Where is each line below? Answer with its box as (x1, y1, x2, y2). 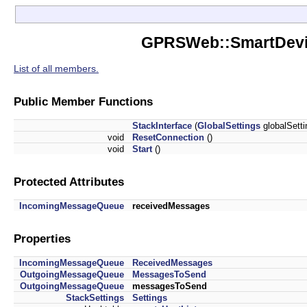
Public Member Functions (14, 95, 153, 109)
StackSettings (66, 292, 124, 303)
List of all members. (14, 62, 99, 74)
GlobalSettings (197, 120, 260, 131)
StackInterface (132, 120, 192, 131)
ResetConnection (132, 132, 204, 143)
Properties (14, 232, 71, 246)
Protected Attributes (14, 175, 124, 189)
